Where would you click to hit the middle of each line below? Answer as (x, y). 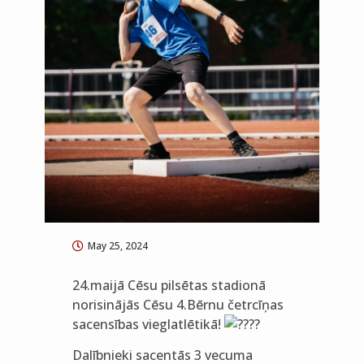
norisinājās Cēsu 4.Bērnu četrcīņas (178, 304)
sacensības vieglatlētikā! (148, 324)
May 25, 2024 (117, 245)
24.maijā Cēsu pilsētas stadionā (169, 285)
